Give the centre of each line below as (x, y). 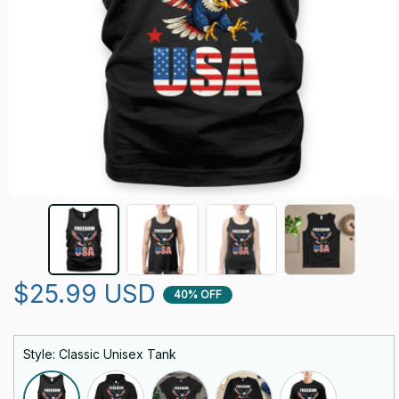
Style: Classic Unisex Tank (100, 354)
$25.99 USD (85, 294)
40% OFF (198, 294)
